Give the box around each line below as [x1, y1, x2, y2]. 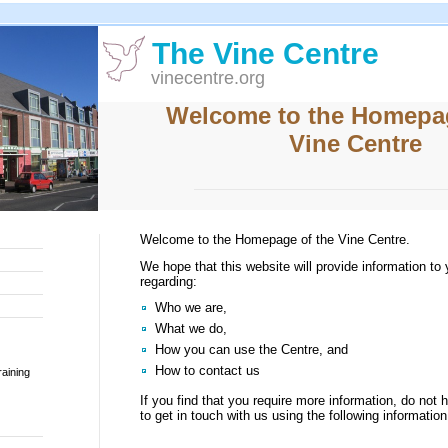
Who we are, [155, 300, 227, 315]
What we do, [155, 321, 227, 336]
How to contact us [155, 363, 260, 378]
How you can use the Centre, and [155, 342, 348, 357]
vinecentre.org [151, 68, 265, 88]
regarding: [140, 274, 197, 289]
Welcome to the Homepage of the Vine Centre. [140, 232, 410, 247]
